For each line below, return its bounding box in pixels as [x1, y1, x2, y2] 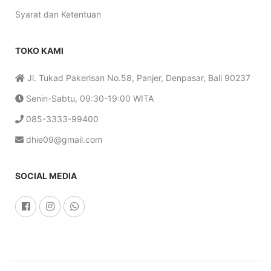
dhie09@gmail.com [24, 134, 102, 145]
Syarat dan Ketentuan [15, 9, 101, 19]
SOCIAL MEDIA [15, 171, 77, 181]
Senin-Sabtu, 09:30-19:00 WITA [24, 93, 154, 103]
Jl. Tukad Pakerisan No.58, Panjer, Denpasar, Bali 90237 [25, 73, 250, 83]
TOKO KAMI [15, 45, 64, 56]
